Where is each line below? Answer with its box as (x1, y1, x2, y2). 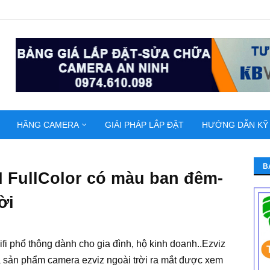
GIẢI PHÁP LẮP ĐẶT (105, 120, 184, 130)
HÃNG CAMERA (17, 120, 79, 130)
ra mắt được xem (150, 255, 223, 265)
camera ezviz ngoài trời (48, 255, 150, 265)
